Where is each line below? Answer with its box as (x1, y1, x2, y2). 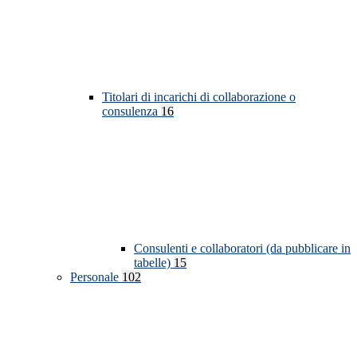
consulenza (102, 104, 161, 119)
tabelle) (134, 256, 174, 270)
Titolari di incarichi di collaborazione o (102, 90, 296, 104)
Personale (70, 270, 122, 284)
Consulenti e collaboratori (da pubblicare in (134, 241, 351, 256)
